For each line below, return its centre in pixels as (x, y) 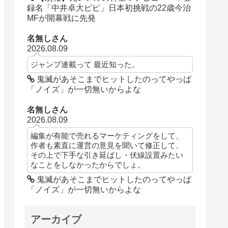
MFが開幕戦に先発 (62, 18)
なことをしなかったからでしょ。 (88, 165)
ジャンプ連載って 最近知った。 (85, 65)
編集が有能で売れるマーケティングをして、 (107, 136)
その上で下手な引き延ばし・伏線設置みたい (107, 155)
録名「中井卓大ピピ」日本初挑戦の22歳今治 (109, 8)
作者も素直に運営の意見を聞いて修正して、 (107, 146)
